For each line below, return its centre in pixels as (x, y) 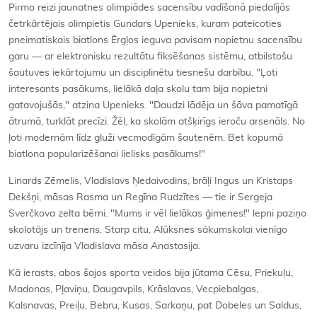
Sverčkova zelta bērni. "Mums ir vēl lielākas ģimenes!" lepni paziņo (157, 213)
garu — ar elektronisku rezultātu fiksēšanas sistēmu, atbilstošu (150, 56)
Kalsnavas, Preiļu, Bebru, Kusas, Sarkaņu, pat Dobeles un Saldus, (155, 305)
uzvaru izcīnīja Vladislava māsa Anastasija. (104, 246)
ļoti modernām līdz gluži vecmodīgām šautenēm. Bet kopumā (146, 138)
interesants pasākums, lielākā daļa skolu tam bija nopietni (138, 89)
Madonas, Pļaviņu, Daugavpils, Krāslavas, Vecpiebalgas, (133, 289)
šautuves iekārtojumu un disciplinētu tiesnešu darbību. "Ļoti (143, 73)
